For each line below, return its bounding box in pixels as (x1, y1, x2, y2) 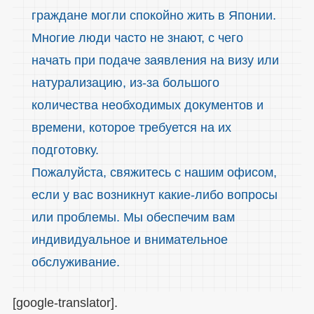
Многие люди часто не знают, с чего (31, 30, 243, 45)
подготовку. (31, 142, 99, 157)
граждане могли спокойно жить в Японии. (31, 8, 276, 22)
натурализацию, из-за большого (31, 75, 219, 90)
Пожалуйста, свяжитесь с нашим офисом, (31, 165, 277, 179)
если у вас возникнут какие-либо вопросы (31, 187, 278, 202)
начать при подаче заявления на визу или (31, 53, 279, 67)
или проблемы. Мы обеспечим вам (31, 210, 235, 224)
